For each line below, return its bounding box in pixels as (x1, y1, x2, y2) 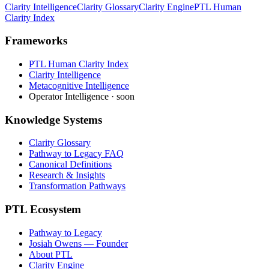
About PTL (29, 249, 73, 259)
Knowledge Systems (5, 113, 102, 126)
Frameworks (5, 34, 67, 47)
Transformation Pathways (29, 181, 125, 192)
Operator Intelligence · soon (29, 91, 134, 101)
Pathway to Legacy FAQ (29, 148, 124, 159)
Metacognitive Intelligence (29, 80, 129, 91)
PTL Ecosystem (5, 203, 81, 216)
